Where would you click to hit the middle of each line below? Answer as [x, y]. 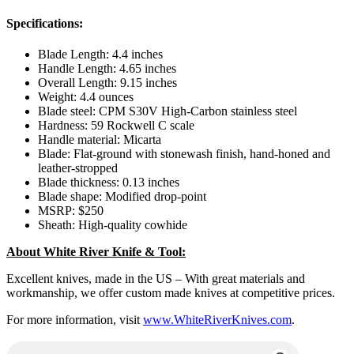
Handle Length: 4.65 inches [107, 69]
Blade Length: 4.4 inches [100, 55]
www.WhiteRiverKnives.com [217, 320]
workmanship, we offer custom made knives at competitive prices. [171, 293]
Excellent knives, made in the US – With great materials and [156, 279]
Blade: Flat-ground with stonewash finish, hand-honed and [184, 154]
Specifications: [45, 24]
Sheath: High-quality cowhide [113, 225]
